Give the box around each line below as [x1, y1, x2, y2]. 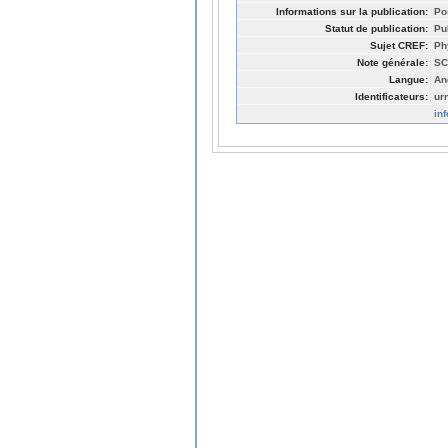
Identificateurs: [355, 90, 428, 102]
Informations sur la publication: [276, 5, 428, 17]
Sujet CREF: [370, 39, 428, 51]
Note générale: [357, 56, 428, 68]
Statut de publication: [325, 22, 428, 34]
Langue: [389, 73, 428, 85]
